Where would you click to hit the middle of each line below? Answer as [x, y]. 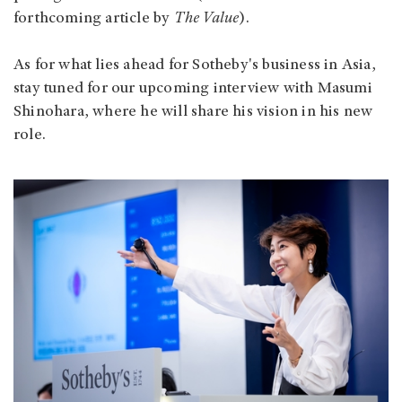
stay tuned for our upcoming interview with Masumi [193, 89]
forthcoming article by [94, 19]
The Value [206, 19]
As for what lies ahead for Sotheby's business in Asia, [195, 66]
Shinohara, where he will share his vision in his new [193, 113]
